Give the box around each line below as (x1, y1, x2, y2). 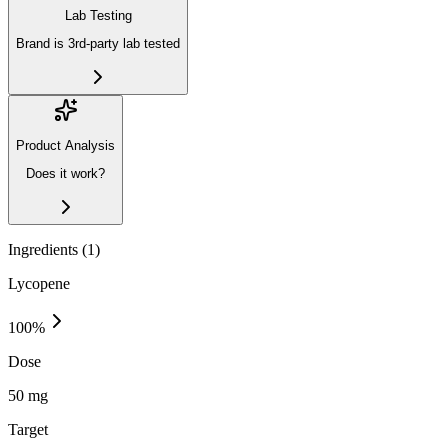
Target (8, 420, 48, 438)
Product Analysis (16, 137, 115, 153)
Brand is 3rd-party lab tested (16, 36, 180, 52)
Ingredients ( (8, 240, 87, 258)
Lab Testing (64, 8, 132, 23)
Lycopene (8, 274, 70, 292)
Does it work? (26, 166, 105, 182)
